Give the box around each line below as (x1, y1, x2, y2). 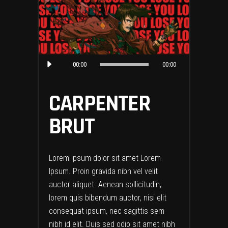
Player (38, 68, 59, 78)
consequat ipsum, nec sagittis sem (49, 206, 164, 216)
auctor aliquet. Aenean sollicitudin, (49, 179, 161, 189)
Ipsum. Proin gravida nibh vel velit (49, 166, 158, 176)
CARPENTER (49, 89, 150, 119)
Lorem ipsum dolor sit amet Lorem (49, 153, 161, 163)
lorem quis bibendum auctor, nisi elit (49, 192, 166, 203)
